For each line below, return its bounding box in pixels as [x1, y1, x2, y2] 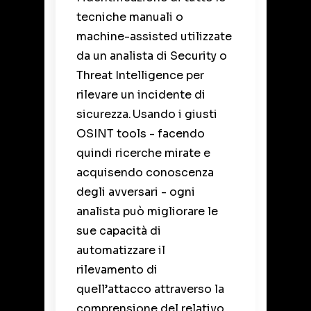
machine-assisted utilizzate [76, 29, 232, 44]
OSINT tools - [76, 126, 158, 142]
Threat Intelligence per [76, 68, 204, 83]
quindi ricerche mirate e [76, 146, 210, 161]
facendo [158, 126, 205, 142]
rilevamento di [76, 262, 158, 278]
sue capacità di [76, 224, 161, 239]
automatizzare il [76, 243, 165, 258]
